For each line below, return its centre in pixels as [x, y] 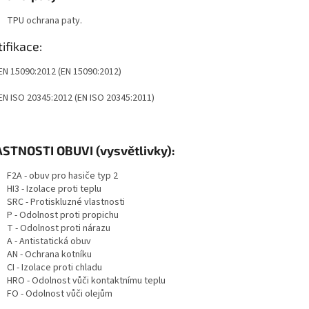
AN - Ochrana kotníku [49, 255]
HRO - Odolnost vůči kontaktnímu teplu [86, 281]
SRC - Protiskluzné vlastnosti [66, 202]
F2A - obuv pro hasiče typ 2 [62, 176]
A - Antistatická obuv [49, 242]
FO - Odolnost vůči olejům [60, 294]
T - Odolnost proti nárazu [59, 229]
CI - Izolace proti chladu [54, 268]
